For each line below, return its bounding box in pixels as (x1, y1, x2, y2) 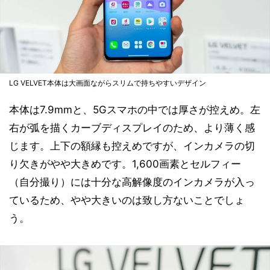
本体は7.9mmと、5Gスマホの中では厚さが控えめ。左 (9, 104, 260, 116)
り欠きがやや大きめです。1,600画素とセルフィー (9, 158, 241, 171)
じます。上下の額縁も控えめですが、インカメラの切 (9, 140, 255, 152)
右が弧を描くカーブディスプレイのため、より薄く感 (9, 122, 255, 134)
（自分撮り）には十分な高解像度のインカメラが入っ (9, 176, 255, 189)
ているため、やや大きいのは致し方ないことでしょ (9, 194, 245, 207)
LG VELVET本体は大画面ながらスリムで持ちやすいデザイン (9, 78, 206, 88)
